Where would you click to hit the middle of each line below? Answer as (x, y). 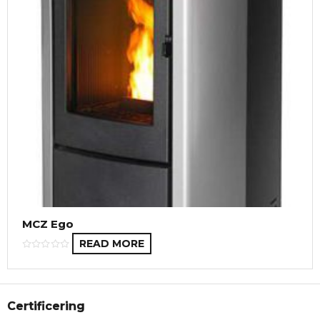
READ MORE (111, 244)
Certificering (46, 306)
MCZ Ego (48, 224)
